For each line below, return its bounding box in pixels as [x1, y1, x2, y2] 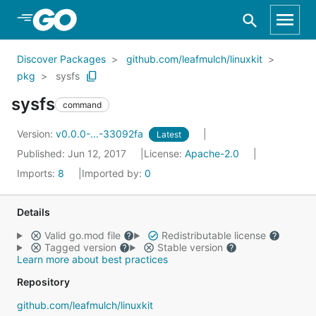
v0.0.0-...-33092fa [56, 128, 146, 140]
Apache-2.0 [185, 147, 239, 159]
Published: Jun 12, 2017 [17, 147, 129, 159]
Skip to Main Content [28, 12, 142, 26]
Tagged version [41, 241, 119, 253]
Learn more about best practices [17, 253, 168, 265]
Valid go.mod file [41, 229, 123, 241]
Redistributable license [158, 229, 269, 241]
